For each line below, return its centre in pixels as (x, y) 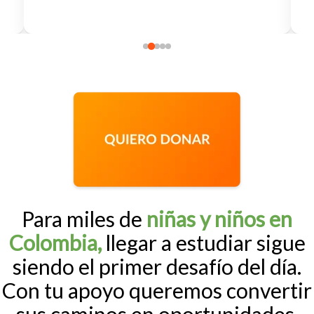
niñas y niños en (219, 218)
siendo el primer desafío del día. (157, 266)
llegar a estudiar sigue (203, 242)
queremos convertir (220, 290)
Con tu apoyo (66, 290)
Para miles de (84, 218)
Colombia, (55, 242)
